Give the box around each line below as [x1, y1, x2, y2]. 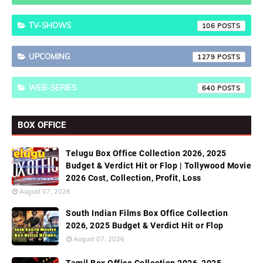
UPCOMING [29, 52, 70, 61]
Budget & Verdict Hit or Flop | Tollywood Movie [66, 161, 251, 170]
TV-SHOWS [29, 21, 71, 30]
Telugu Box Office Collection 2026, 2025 [66, 149, 227, 158]
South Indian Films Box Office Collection [66, 208, 228, 218]
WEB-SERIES [29, 83, 76, 92]
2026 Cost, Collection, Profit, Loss [66, 173, 201, 183]
